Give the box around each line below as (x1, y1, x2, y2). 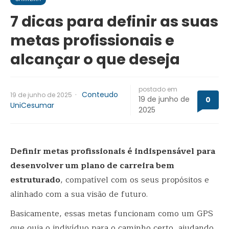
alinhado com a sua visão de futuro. (10, 187, 148, 201)
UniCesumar (10, 100, 54, 110)
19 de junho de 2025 (10, 90, 72, 99)
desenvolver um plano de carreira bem (10, 158, 174, 172)
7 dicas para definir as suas (10, 11, 218, 32)
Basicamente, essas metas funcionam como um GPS (10, 207, 213, 220)
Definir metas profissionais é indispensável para (10, 144, 215, 158)
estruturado (10, 173, 60, 187)
